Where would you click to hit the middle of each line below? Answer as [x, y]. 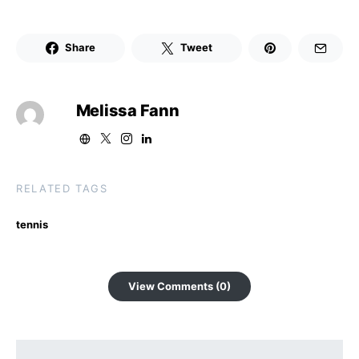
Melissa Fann [127, 110]
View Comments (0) [179, 286]
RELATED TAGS [62, 188]
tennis [32, 224]
